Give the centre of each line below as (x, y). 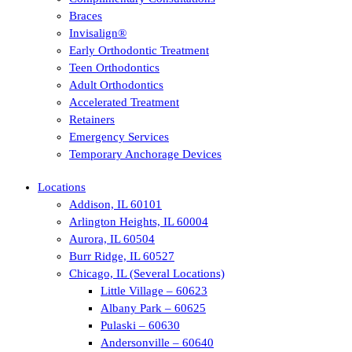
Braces (86, 16)
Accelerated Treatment (124, 102)
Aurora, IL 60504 (112, 239)
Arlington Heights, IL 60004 (139, 222)
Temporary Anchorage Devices (145, 154)
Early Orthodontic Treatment (139, 50)
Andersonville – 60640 (157, 343)
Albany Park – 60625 (153, 308)
